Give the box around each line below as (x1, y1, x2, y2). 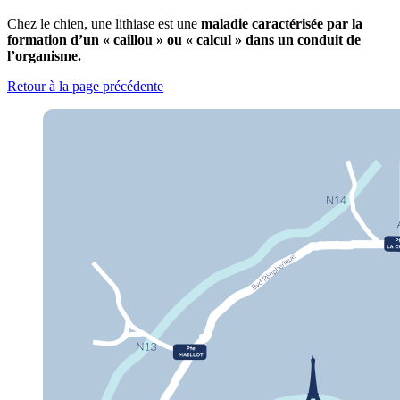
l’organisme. (7, 47, 85, 63)
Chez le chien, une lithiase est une (7, 15, 197, 31)
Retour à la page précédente (7, 78, 163, 94)
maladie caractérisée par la (197, 15, 362, 31)
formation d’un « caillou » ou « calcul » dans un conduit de (7, 31, 361, 47)
